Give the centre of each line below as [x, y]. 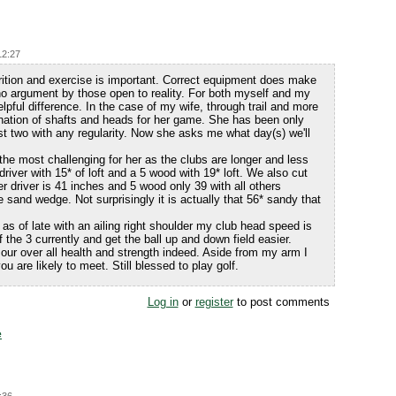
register [214, 302]
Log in [163, 302]
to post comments [281, 302]
